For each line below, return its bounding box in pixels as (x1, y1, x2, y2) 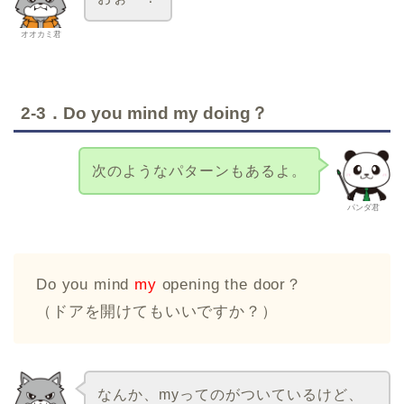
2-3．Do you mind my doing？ (21, 103, 268, 123)
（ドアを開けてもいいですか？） (36, 303, 278, 321)
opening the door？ (156, 276, 302, 294)
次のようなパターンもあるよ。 (92, 162, 308, 179)
